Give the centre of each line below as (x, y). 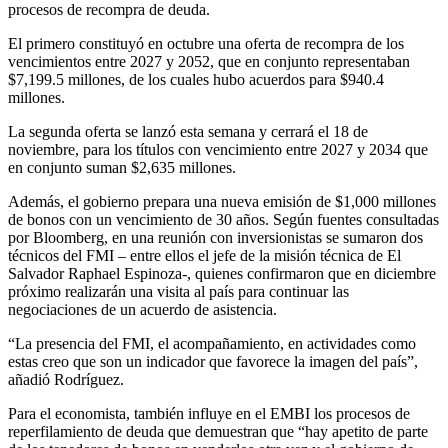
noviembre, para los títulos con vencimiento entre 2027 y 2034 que (218, 150)
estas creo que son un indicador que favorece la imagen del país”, (213, 362)
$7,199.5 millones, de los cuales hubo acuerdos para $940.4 (196, 80)
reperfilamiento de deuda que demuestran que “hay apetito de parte (218, 432)
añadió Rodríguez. (66, 380)
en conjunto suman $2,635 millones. (122, 168)
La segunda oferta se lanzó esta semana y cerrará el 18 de (188, 132)
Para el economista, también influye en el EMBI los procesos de (209, 414)
